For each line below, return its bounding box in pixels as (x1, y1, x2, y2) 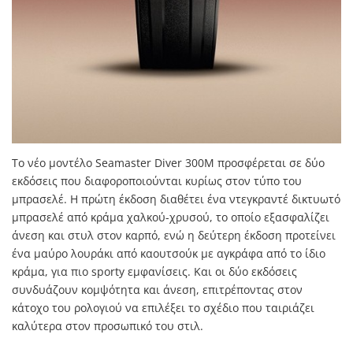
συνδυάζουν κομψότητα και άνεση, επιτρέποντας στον (12, 281, 303, 297)
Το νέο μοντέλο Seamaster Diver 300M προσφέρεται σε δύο (12, 154, 325, 170)
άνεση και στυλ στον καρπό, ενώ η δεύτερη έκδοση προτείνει (12, 227, 336, 243)
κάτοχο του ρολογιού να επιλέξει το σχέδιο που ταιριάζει (12, 299, 314, 315)
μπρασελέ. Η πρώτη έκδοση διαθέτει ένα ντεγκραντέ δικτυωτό (12, 191, 340, 206)
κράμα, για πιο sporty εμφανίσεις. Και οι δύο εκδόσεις (12, 263, 297, 279)
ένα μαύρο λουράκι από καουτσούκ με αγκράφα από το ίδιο (12, 245, 325, 261)
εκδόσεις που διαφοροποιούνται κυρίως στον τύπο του (12, 173, 302, 188)
